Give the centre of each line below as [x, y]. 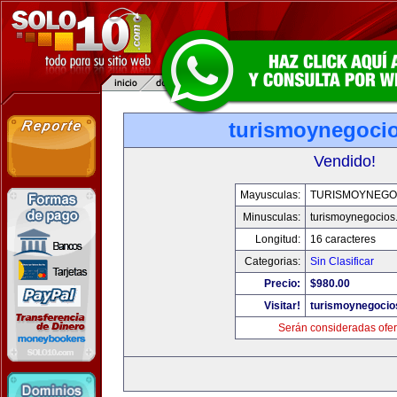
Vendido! [345, 161]
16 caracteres [343, 239]
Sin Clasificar [342, 261]
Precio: [282, 284]
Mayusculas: [270, 195]
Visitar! [282, 306]
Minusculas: [271, 217]
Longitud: [277, 239]
